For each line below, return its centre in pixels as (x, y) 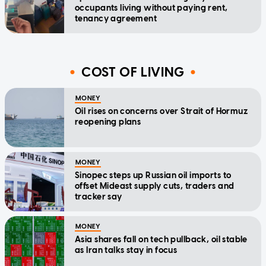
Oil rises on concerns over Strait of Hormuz (161, 111)
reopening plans (108, 122)
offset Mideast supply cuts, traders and (155, 186)
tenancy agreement (116, 18)
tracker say (99, 197)
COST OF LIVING (133, 72)
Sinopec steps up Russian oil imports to (153, 175)
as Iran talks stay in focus (126, 250)
